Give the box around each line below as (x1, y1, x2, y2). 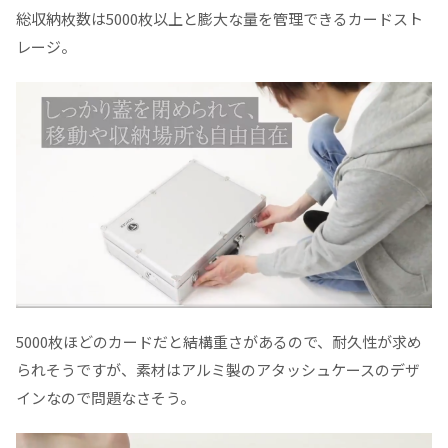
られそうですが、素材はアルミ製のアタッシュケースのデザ (16, 359, 420, 381)
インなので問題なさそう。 (16, 387, 195, 409)
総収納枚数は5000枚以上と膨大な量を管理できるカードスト (16, 8, 423, 30)
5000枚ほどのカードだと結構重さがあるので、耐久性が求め (16, 331, 422, 353)
